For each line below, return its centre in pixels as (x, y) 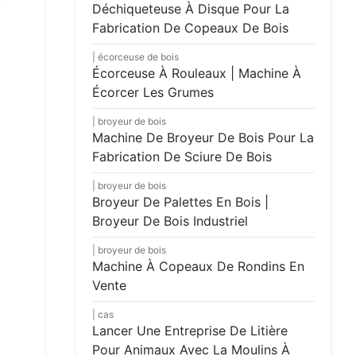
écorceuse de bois (138, 57)
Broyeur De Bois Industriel (170, 221)
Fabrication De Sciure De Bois (182, 157)
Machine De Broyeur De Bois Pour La (203, 137)
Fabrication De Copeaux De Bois (190, 28)
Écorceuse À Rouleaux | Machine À (197, 73)
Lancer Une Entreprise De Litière (190, 331)
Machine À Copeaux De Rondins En (198, 266)
